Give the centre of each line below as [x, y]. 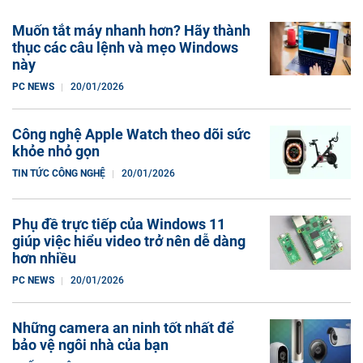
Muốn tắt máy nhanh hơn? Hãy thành [131, 30]
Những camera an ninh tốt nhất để [123, 328]
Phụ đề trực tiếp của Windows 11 [119, 224]
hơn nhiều [44, 258]
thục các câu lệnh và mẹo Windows [125, 47]
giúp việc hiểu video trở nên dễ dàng [129, 241]
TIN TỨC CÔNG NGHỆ [59, 173]
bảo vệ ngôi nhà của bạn [90, 345]
